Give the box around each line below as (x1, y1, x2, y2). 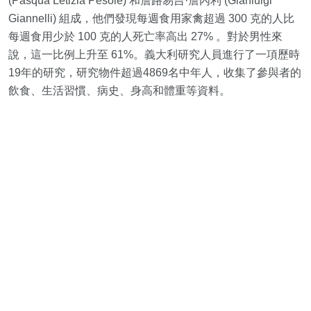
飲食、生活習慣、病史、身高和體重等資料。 (8, 85, 230, 96)
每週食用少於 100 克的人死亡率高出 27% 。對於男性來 (8, 31, 283, 42)
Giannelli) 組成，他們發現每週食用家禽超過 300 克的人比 (8, 12, 294, 24)
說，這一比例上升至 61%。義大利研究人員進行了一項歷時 (8, 49, 300, 60)
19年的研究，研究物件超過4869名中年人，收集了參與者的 (8, 67, 301, 78)
